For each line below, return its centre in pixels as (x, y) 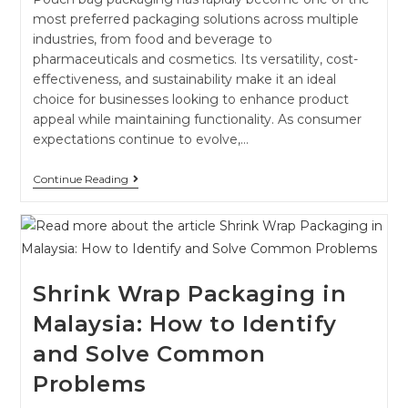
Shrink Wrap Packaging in (189, 293)
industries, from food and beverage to (152, 39)
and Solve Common (149, 353)
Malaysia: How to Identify (184, 323)
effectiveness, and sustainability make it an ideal (184, 79)
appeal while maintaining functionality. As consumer (197, 119)
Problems (89, 383)
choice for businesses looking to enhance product (190, 99)
